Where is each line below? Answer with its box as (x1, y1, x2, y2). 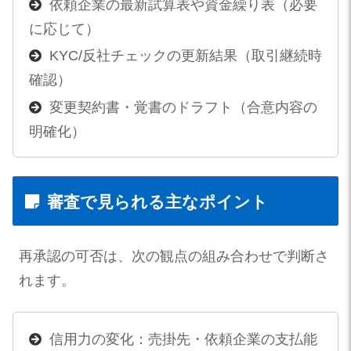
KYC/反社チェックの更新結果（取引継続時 (49, 48, 322, 64)
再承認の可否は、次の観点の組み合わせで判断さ (19, 248, 329, 264)
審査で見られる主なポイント (47, 193, 268, 212)
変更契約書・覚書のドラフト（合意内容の (49, 99, 317, 115)
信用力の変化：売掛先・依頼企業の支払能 (49, 331, 317, 348)
